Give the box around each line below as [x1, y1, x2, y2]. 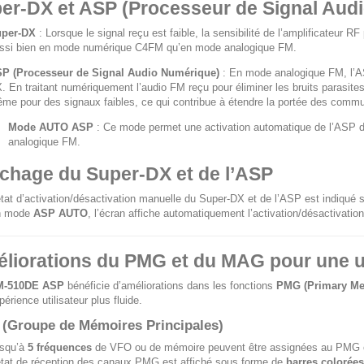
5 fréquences [28, 341, 92, 353]
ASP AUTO [33, 207, 88, 219]
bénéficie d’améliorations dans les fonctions [64, 279, 276, 292]
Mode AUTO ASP [8, 121, 93, 133]
